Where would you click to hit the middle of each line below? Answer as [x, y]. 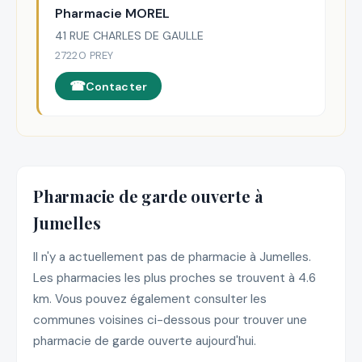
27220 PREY [84, 56]
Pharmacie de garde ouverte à [148, 196]
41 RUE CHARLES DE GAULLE [129, 36]
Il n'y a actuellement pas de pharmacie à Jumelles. [172, 257]
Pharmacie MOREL [112, 14]
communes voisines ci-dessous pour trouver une [170, 320]
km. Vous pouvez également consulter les [150, 299]
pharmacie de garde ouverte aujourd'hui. [145, 341]
